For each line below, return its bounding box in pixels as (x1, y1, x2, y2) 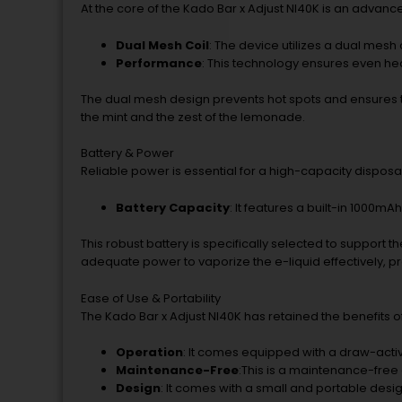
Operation (116, 344, 183, 362)
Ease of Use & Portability (81, 289, 221, 307)
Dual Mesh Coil (116, 37, 209, 55)
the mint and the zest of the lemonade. (81, 108, 305, 126)
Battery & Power (81, 144, 174, 162)
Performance (116, 55, 202, 73)
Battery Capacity (116, 199, 230, 217)
